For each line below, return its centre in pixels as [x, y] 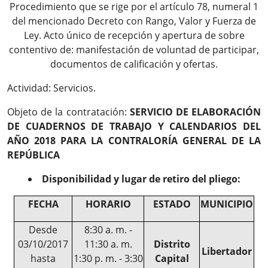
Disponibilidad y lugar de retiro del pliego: [141, 179]
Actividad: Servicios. [51, 88]
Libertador [227, 251]
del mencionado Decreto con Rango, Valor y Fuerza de [134, 21]
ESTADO [172, 204]
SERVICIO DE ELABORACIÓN [195, 112]
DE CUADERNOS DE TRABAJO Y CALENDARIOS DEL [134, 126]
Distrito [172, 244]
